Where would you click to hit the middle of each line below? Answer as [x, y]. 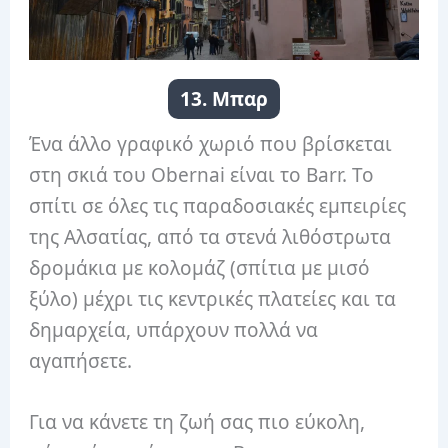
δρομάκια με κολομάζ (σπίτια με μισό [200, 267]
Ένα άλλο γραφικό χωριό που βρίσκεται [211, 143]
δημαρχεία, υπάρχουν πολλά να [174, 329]
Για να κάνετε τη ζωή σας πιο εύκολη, [197, 421]
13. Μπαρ [224, 98]
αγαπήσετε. [81, 360]
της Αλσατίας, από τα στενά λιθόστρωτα [210, 236]
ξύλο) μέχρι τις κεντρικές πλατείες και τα [213, 298]
